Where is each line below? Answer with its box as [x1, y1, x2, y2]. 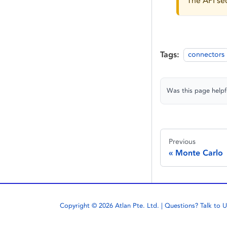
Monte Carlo [175, 147, 223, 158]
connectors [188, 50, 224, 59]
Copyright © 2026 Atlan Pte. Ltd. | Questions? [60, 202, 200, 209]
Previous [169, 137, 196, 146]
